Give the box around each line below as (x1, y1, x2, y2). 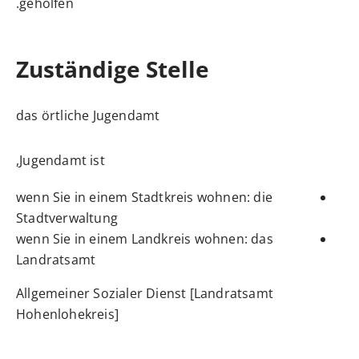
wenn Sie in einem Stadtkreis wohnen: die (16, 188, 273, 206)
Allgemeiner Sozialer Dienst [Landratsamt (16, 284, 274, 302)
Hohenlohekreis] (16, 305, 119, 323)
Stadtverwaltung (16, 208, 118, 227)
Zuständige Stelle (16, 53, 209, 84)
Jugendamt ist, (19, 151, 105, 169)
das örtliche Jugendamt (16, 106, 160, 124)
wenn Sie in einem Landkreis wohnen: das (16, 229, 273, 248)
